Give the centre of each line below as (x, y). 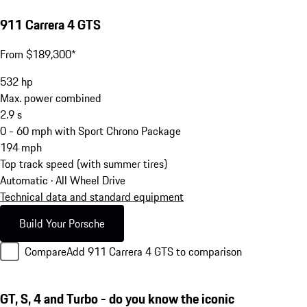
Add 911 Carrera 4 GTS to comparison (154, 252)
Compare (46, 252)
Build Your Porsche (62, 224)
